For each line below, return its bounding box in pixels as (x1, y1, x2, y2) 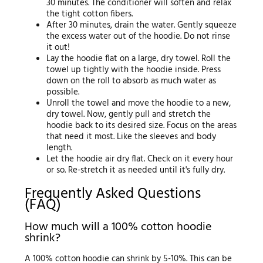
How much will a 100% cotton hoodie (24, 217, 211, 237)
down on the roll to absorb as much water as (46, 73, 217, 88)
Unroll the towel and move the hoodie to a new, (46, 96, 231, 110)
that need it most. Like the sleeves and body (46, 129, 217, 144)
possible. (46, 85, 80, 99)
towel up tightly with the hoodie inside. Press (46, 62, 221, 77)
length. (46, 140, 73, 155)
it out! (46, 40, 70, 55)
